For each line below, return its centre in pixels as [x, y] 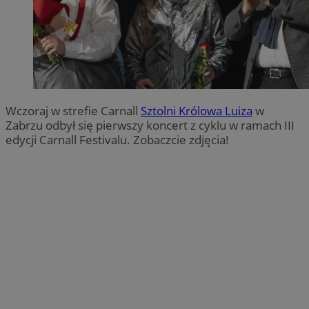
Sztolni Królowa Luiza [197, 111]
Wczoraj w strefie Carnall [73, 111]
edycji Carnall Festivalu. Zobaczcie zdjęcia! [117, 140]
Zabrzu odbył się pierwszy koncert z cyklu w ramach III [150, 126]
